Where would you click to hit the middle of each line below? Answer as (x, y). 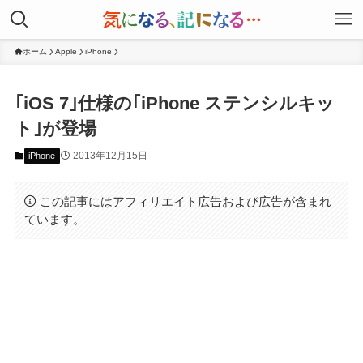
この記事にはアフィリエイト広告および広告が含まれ (186, 201)
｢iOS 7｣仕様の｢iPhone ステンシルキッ (174, 104)
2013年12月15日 (110, 156)
